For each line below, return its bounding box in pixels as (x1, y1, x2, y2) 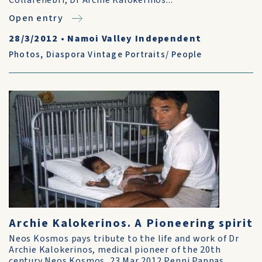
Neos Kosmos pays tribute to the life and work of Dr (9, 232, 239, 245)
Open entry (9, 12, 63, 25)
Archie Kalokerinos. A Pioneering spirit (9, 215, 253, 232)
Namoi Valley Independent (67, 32, 202, 45)
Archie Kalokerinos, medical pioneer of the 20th (9, 243, 221, 256)
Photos (9, 49, 41, 61)
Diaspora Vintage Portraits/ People (46, 49, 202, 61)
